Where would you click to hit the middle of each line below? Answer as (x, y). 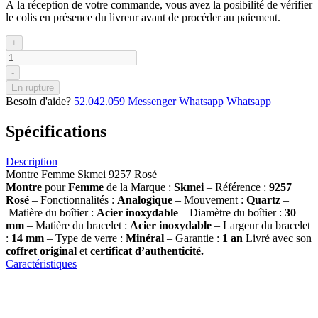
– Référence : (238, 187)
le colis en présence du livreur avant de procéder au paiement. (143, 17)
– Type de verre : (85, 238)
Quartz (265, 199)
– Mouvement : (211, 199)
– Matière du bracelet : (77, 225)
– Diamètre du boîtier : (231, 212)
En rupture (33, 87)
